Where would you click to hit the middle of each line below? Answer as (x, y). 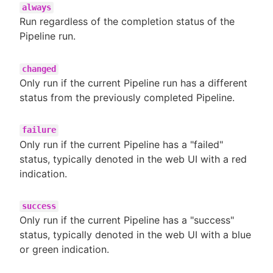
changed (39, 69)
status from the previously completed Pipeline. (127, 97)
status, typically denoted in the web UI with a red (133, 159)
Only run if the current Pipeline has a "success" (127, 220)
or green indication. (64, 250)
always (37, 7)
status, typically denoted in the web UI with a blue (135, 235)
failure (39, 130)
